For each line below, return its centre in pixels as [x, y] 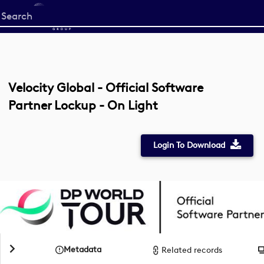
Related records [192, 250]
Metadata [82, 250]
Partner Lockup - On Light [83, 105]
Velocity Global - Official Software [106, 88]
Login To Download [189, 145]
